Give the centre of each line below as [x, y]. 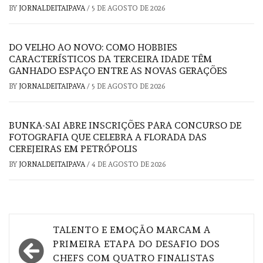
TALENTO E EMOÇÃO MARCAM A [132, 230]
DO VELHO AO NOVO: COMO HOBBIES [93, 48]
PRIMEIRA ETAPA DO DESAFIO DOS [136, 244]
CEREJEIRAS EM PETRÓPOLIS [73, 149]
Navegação [58, 230]
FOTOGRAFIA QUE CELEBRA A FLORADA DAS [108, 137]
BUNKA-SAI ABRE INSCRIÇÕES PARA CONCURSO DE [125, 126]
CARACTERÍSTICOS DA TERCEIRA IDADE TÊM [110, 59]
